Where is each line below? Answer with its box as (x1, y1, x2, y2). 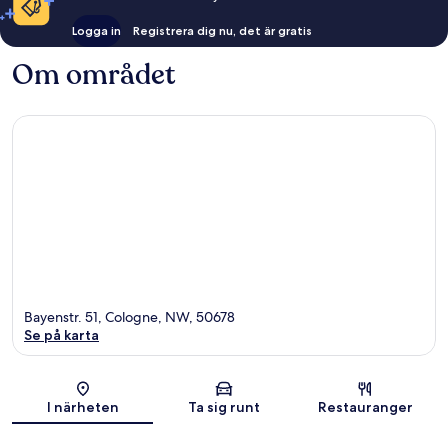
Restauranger (317, 398, 413, 417)
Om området (12, 55, 175, 94)
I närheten (46, 398, 119, 417)
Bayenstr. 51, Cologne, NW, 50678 (24, 308, 235, 327)
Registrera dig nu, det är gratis (133, 22, 313, 38)
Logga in (72, 22, 122, 38)
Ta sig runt (187, 398, 260, 417)
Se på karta (24, 326, 99, 345)
